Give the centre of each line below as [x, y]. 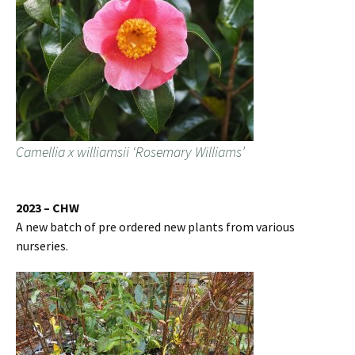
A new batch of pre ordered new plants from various [155, 227]
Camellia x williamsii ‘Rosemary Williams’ [130, 152]
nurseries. [42, 246]
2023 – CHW [48, 208]
